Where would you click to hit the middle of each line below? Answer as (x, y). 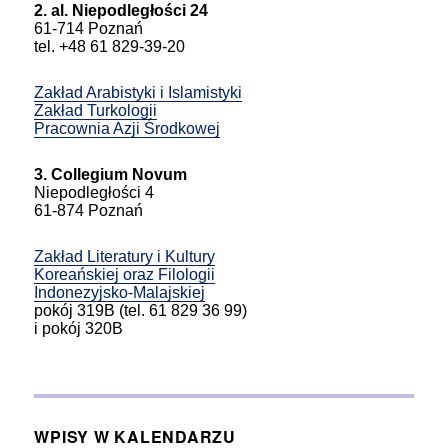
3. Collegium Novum (111, 174)
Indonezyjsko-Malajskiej (120, 292)
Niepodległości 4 (94, 192)
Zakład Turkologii (96, 110)
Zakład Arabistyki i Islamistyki (138, 92)
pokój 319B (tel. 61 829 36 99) (141, 310)
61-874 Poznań (89, 210)
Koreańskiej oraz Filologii (125, 274)
